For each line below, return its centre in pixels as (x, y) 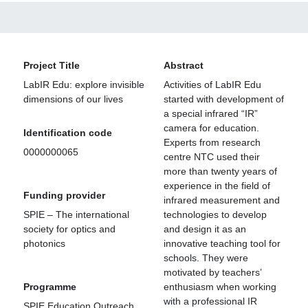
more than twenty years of (220, 171)
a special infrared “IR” (211, 113)
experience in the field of (217, 186)
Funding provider (64, 195)
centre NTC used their (212, 157)
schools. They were (206, 258)
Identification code (68, 133)
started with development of (224, 99)
